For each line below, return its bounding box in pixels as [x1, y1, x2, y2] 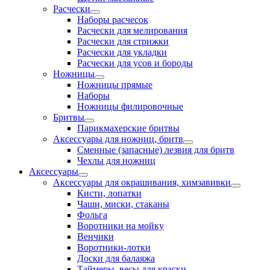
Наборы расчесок [77, 14, 148, 25]
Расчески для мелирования [77, 25, 187, 36]
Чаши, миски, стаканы [77, 199, 169, 209]
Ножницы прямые [77, 80, 152, 90]
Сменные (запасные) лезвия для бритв [77, 145, 234, 155]
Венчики [77, 231, 114, 242]
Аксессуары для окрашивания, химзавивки [53, 177, 231, 187]
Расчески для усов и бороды [77, 58, 193, 68]
